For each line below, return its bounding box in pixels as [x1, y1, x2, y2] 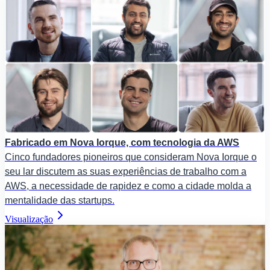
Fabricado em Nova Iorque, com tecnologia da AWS [5, 137, 239, 148]
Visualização [5, 213, 53, 224]
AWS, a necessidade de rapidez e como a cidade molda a [5, 180, 251, 191]
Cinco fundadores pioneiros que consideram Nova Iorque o [5, 151, 257, 162]
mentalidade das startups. [5, 195, 115, 206]
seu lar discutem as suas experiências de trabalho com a [5, 166, 246, 177]
